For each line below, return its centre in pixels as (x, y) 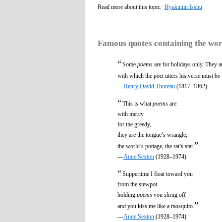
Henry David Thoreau (149, 86)
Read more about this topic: (131, 7)
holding (127, 194)
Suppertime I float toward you (158, 174)
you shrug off (169, 194)
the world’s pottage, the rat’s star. (156, 146)
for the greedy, (134, 124)
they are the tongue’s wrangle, (152, 135)
